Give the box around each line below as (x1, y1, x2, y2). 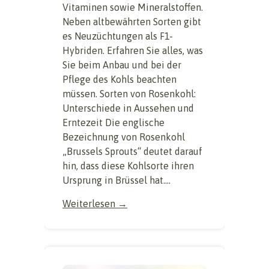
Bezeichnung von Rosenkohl (62, 131, 185, 143)
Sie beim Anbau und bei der (62, 59, 181, 71)
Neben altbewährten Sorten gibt (62, 16, 201, 28)
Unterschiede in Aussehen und (62, 103, 194, 114)
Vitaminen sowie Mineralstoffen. (62, 2, 203, 13)
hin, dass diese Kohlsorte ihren (62, 160, 194, 172)
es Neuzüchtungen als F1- (62, 31, 173, 42)
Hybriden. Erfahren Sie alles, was (62, 45, 203, 56)
